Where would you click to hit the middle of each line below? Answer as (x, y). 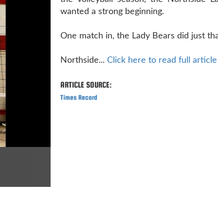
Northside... (84, 60)
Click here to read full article (162, 60)
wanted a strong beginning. (112, 11)
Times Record (79, 97)
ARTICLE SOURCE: (86, 85)
